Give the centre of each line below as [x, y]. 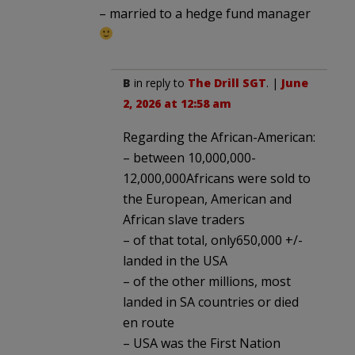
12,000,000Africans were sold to [217, 178]
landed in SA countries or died [211, 302]
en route [149, 322]
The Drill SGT [227, 82]
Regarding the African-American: [219, 137]
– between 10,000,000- [189, 157]
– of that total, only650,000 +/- [213, 240]
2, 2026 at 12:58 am [177, 103]
